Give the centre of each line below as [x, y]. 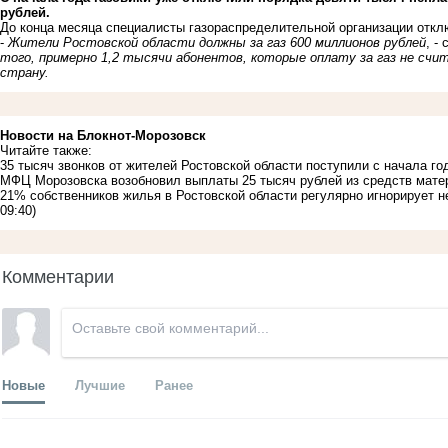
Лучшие [100, 384]
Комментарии [58, 274]
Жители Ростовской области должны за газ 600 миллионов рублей [217, 42]
